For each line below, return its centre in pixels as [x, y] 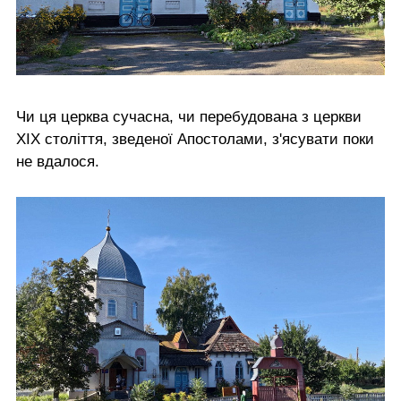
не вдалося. [58, 162]
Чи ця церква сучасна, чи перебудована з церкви [189, 117]
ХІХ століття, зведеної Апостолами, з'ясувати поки [195, 140]
